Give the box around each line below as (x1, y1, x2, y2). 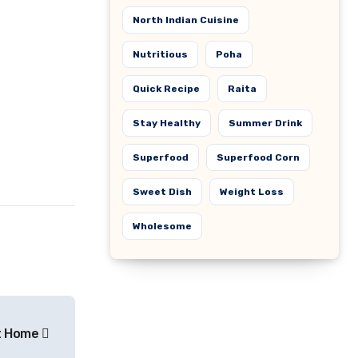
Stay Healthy (133, 117, 201, 129)
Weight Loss (220, 186, 284, 197)
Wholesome (133, 221, 192, 232)
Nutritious (133, 49, 188, 60)
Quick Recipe (133, 83, 200, 94)
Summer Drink (229, 117, 302, 129)
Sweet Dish (133, 186, 192, 197)
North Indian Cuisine (133, 14, 239, 26)
